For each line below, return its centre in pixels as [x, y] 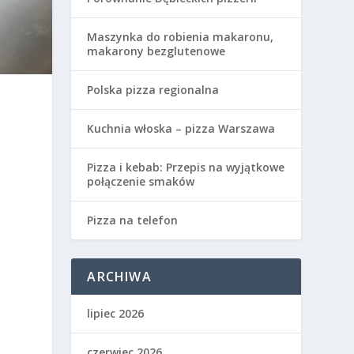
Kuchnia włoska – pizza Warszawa [181, 128]
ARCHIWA [119, 276]
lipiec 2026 [116, 313]
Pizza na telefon [133, 220]
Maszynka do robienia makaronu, [181, 36]
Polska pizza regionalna [153, 89]
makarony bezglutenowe [156, 51]
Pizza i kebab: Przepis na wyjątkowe [186, 167]
